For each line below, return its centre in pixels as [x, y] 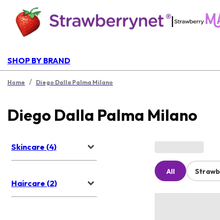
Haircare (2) [34, 183]
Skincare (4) [34, 147]
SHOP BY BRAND [39, 60]
